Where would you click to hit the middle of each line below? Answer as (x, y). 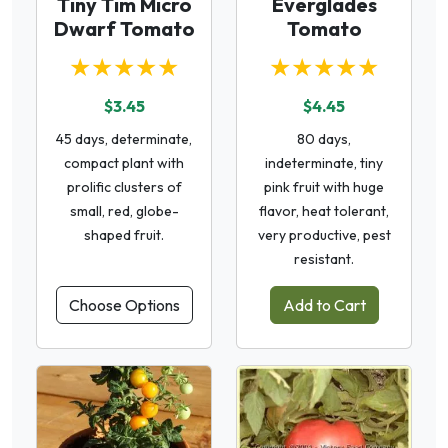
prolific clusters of (124, 187)
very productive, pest (324, 235)
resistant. (324, 259)
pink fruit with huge (324, 187)
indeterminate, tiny (324, 163)
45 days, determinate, (124, 139)
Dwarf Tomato (124, 28)
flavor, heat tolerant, (324, 211)
